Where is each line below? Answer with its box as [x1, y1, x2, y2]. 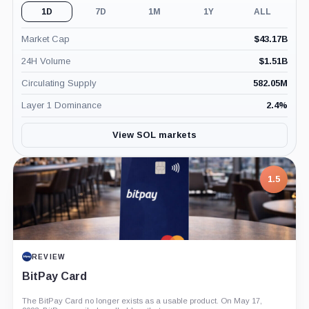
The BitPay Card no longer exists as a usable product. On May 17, [21, 296, 262, 305]
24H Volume [21, 55, 70, 66]
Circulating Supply [21, 77, 97, 88]
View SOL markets [112, 130, 197, 141]
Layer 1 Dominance [21, 100, 101, 111]
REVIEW [31, 252, 66, 261]
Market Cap [21, 33, 70, 44]
